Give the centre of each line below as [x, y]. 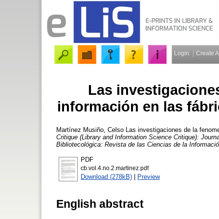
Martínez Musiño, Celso [90, 130]
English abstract [100, 204]
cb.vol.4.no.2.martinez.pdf [115, 168]
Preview [149, 176]
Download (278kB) [106, 176]
